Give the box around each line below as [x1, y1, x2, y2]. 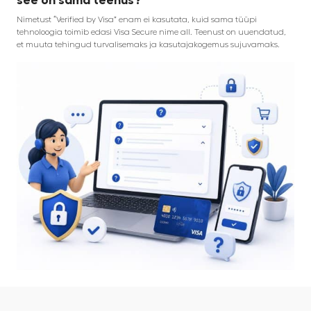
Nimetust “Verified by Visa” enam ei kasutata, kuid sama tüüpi [17, 15, 257, 24]
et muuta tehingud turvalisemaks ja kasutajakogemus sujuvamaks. [17, 40, 280, 49]
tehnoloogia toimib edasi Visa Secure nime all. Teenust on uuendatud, [17, 27, 286, 36]
